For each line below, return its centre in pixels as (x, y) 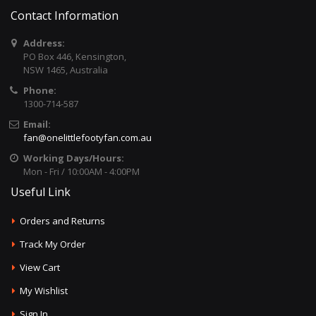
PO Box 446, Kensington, (74, 57)
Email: (37, 124)
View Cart (40, 268)
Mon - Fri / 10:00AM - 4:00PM (81, 172)
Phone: (39, 91)
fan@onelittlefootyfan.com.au (87, 138)
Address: (44, 43)
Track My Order (53, 244)
